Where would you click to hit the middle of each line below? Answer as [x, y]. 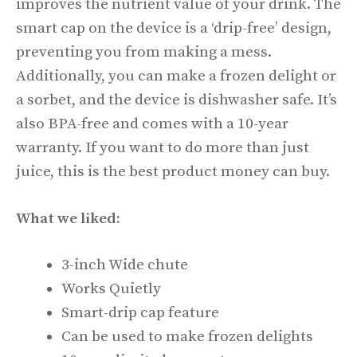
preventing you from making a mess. [144, 53]
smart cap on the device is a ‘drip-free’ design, [174, 29]
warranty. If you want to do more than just [163, 148]
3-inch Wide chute [125, 265]
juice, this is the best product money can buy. [175, 172]
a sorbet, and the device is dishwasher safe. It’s [177, 100]
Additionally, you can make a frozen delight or [176, 76]
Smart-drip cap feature [140, 313]
